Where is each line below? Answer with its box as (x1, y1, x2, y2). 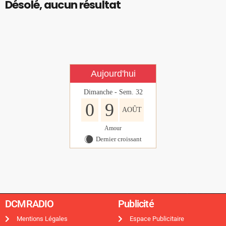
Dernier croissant (96, 135, 142, 143)
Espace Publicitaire (129, 215, 184, 223)
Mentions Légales (16, 215, 68, 223)
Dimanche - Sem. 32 (83, 88, 143, 96)
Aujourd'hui (90, 69, 136, 79)
